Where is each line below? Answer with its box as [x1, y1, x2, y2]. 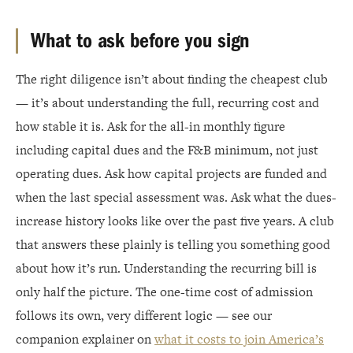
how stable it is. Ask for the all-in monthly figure [16, 117, 285, 136]
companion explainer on [16, 330, 154, 348]
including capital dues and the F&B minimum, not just [16, 141, 318, 159]
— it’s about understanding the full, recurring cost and [16, 94, 319, 112]
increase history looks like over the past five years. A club [16, 212, 334, 230]
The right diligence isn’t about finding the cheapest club [16, 70, 328, 88]
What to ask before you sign [31, 29, 249, 53]
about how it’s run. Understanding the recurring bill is [16, 259, 317, 277]
